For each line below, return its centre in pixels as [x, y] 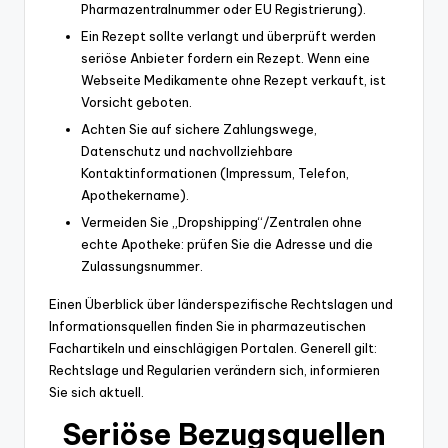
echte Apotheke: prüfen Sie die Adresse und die [227, 244]
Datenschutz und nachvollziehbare [187, 151]
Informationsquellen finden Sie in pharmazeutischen [207, 326]
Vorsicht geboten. [136, 102]
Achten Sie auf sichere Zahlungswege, [199, 129]
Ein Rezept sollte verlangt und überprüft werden [228, 36]
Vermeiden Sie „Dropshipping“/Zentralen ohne [221, 222]
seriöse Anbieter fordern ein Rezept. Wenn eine [225, 58]
